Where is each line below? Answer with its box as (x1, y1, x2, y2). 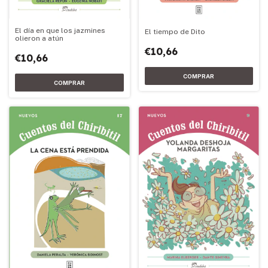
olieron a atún (15, 34, 63, 42)
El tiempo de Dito (144, 27, 205, 36)
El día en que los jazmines (15, 26, 105, 35)
